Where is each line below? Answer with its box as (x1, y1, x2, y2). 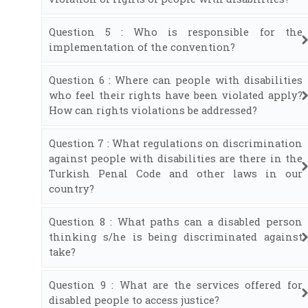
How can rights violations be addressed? (49, 103, 257, 117)
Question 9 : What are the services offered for (49, 278, 302, 291)
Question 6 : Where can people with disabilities (49, 73, 302, 87)
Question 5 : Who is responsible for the (49, 25, 302, 38)
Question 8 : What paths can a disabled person (49, 214, 302, 228)
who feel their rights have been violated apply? (49, 88, 302, 102)
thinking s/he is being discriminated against (49, 230, 302, 243)
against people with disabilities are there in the (49, 151, 302, 165)
